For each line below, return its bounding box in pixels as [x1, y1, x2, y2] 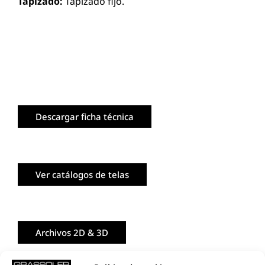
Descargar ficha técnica [35, 110, 134, 122]
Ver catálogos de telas [35, 168, 129, 180]
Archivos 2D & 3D [35, 226, 108, 238]
